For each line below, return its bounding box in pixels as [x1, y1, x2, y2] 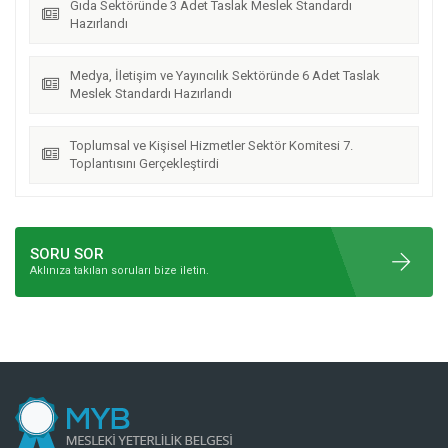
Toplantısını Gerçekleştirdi [70, 156, 219, 171]
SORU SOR [30, 245, 104, 263]
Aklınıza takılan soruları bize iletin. [30, 264, 209, 277]
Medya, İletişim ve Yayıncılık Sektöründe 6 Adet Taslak [70, 68, 380, 83]
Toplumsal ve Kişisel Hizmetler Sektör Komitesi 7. [70, 138, 353, 153]
